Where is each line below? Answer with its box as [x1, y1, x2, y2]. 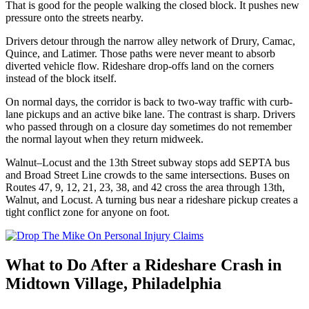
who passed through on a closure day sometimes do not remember [6, 121, 292, 133]
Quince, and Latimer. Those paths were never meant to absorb [6, 48, 275, 60]
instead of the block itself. [6, 72, 117, 85]
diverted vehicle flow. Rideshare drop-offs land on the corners [6, 60, 274, 72]
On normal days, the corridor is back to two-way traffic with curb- [6, 96, 292, 108]
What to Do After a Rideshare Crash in [6, 256, 281, 275]
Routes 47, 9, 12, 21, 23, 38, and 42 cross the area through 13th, [6, 181, 285, 194]
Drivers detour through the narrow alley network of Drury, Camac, [6, 35, 295, 48]
